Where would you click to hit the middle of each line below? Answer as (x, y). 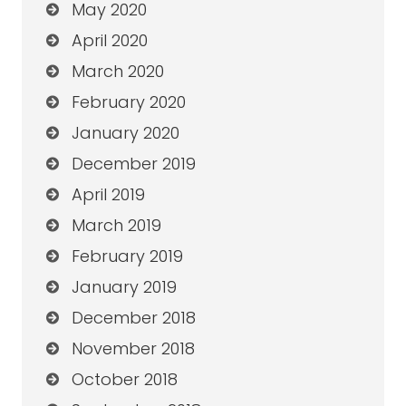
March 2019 (116, 226)
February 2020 (128, 102)
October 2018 (124, 380)
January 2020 (125, 133)
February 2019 (127, 256)
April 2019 (108, 195)
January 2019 (124, 287)
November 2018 (133, 349)
